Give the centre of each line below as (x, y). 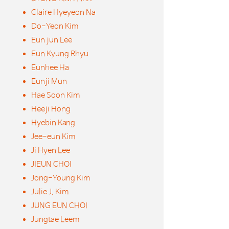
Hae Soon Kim (55, 95)
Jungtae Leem (55, 220)
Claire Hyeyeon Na (63, 13)
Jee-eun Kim (53, 137)
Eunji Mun (49, 82)
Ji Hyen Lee (51, 151)
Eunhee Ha (50, 68)
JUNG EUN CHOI (59, 206)
